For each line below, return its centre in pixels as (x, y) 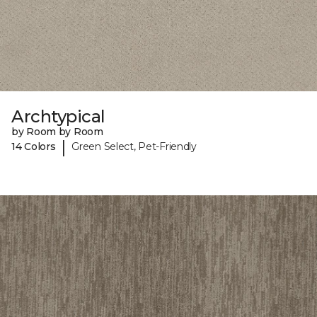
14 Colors (34, 147)
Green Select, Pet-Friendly (134, 147)
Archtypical (58, 116)
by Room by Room (57, 131)
